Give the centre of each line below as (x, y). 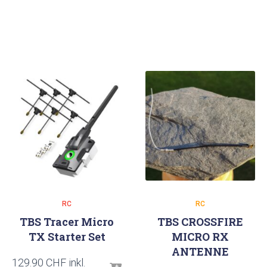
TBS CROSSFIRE (200, 222)
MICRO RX (200, 237)
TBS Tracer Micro (67, 222)
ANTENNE (200, 252)
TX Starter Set (67, 237)
